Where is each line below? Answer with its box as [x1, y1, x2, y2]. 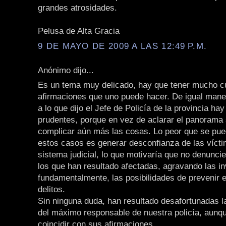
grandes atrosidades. [38, 3, 117, 13]
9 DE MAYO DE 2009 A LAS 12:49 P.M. [38, 40, 207, 51]
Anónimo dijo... [38, 65, 94, 75]
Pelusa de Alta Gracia [38, 26, 120, 36]
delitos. [38, 184, 65, 195]
